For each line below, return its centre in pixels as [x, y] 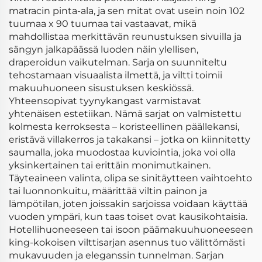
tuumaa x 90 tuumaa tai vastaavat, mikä [103, 24]
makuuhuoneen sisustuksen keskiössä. [101, 88]
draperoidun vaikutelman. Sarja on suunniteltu [118, 62]
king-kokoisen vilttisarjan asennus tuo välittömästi [127, 242]
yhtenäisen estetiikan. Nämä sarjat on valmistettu [125, 114]
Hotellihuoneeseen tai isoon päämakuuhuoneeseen [131, 230]
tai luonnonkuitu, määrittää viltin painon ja [108, 191]
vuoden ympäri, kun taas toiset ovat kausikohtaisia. [128, 217]
